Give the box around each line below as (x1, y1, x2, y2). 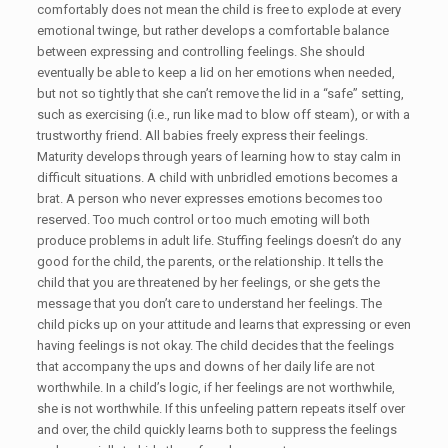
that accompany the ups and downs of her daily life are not (36, 359, 375, 374)
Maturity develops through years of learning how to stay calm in (36, 149, 401, 164)
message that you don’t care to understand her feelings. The (36, 296, 382, 311)
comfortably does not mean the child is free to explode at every (36, 2, 401, 17)
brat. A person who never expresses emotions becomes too (36, 191, 383, 206)
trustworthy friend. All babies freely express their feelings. (36, 128, 368, 143)
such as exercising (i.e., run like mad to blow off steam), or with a (36, 107, 410, 122)
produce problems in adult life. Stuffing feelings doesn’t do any (36, 233, 401, 248)
